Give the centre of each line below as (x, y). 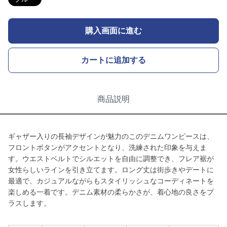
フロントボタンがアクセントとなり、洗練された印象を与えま (107, 147)
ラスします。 (29, 203)
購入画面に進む (113, 31)
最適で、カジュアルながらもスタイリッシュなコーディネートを (111, 181)
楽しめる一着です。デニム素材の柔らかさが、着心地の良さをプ (111, 192)
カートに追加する (113, 60)
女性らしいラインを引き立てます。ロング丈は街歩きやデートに (111, 170)
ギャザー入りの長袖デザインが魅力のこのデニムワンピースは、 (111, 136)
